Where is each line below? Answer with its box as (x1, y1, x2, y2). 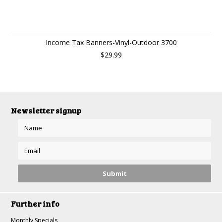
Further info (11, 198, 60, 209)
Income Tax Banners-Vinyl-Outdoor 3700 (45, 38, 177, 47)
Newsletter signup (11, 105, 82, 115)
